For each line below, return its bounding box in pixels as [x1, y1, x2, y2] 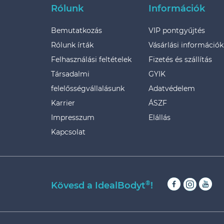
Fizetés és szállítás [148, 55, 212, 64]
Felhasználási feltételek [51, 55, 131, 64]
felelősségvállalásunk [51, 84, 124, 93]
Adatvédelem [148, 84, 195, 93]
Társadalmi [51, 69, 89, 78]
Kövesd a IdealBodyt [51, 179, 145, 191]
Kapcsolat [51, 127, 85, 136]
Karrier [51, 98, 75, 107]
